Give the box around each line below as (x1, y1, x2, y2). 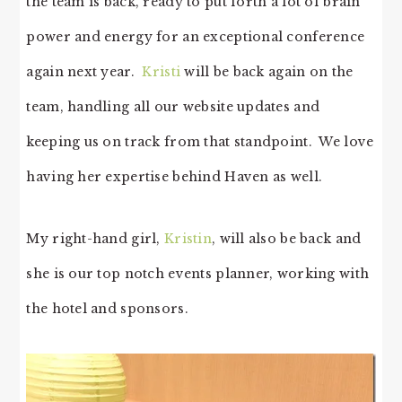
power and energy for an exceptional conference (26, 29, 365, 46)
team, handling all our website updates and (26, 99, 320, 116)
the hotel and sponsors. (26, 301, 188, 318)
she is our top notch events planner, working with (26, 266, 370, 283)
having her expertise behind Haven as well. (26, 169, 323, 186)
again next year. (26, 64, 143, 81)
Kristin (164, 231, 212, 248)
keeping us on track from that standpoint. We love (26, 134, 374, 151)
